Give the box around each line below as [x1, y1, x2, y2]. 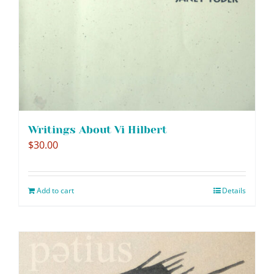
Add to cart [37, 185, 74, 196]
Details [222, 185, 246, 196]
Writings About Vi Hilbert [28, 123, 167, 136]
